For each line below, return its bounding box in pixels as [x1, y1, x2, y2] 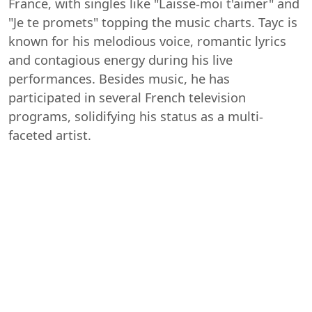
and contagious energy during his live [8, 51, 233, 68]
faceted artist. [8, 126, 91, 143]
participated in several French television [8, 88, 246, 106]
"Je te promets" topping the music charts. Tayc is [8, 13, 297, 31]
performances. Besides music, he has [8, 70, 230, 87]
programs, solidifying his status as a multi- [8, 107, 263, 125]
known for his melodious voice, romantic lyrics [8, 32, 286, 49]
